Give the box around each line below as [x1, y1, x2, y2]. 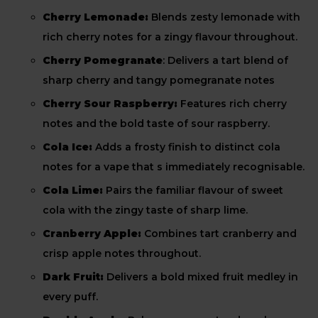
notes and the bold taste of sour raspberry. [43, 117, 270, 130]
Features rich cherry [177, 97, 287, 110]
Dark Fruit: [43, 270, 104, 283]
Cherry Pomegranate [43, 54, 163, 67]
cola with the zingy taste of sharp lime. [43, 204, 248, 216]
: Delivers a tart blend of [163, 54, 288, 67]
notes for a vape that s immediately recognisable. [43, 160, 305, 173]
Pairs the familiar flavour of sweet [103, 184, 283, 197]
